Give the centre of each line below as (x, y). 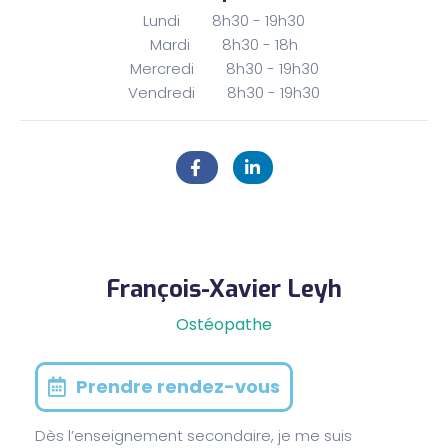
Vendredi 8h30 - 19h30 (224, 92)
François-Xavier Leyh (224, 288)
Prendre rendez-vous (178, 386)
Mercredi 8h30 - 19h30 (224, 68)
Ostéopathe (224, 324)
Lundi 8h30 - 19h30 (224, 20)
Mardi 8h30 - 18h (224, 44)
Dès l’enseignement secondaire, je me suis (193, 435)
